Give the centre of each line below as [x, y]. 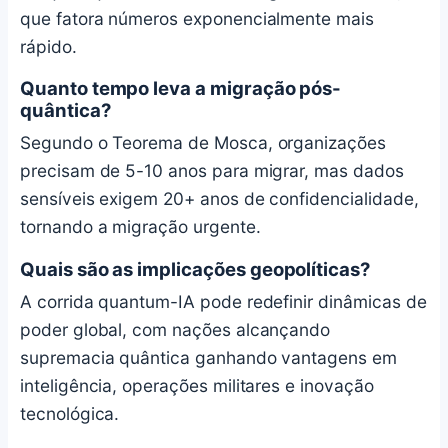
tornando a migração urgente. [140, 227]
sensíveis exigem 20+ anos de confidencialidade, [219, 199]
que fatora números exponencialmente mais [197, 18]
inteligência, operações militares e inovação [197, 386]
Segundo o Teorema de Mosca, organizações [203, 143]
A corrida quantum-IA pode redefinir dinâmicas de [223, 302]
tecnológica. [70, 414]
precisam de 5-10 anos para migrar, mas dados [212, 171]
